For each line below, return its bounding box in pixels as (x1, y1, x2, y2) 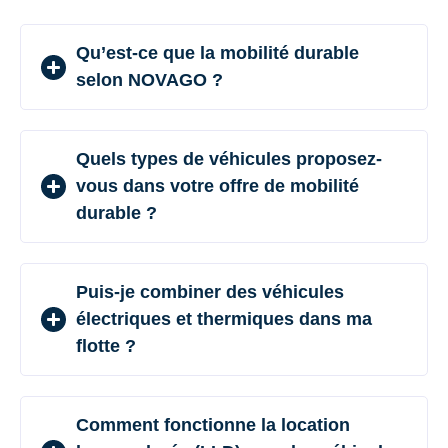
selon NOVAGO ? (76, 70, 223, 91)
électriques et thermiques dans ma (76, 309, 372, 330)
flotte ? (76, 336, 136, 357)
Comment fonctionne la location (76, 415, 350, 436)
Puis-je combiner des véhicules (76, 282, 344, 303)
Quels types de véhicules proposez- (76, 149, 382, 170)
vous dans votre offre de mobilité (76, 176, 359, 197)
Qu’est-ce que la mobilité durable (76, 43, 359, 64)
